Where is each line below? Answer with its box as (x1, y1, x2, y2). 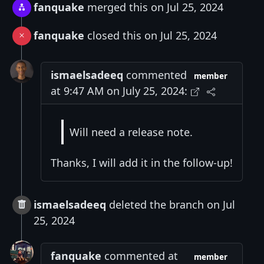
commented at (101, 248, 178, 263)
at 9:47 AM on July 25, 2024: (51, 84, 187, 98)
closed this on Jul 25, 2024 (84, 28, 217, 43)
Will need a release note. (70, 124, 193, 139)
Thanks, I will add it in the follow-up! (51, 155, 233, 170)
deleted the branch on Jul (106, 197, 235, 212)
